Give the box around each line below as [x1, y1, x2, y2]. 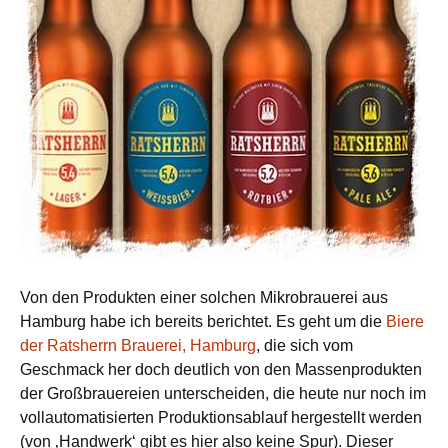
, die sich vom [256, 337, 353, 355]
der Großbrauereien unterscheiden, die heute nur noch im [20, 385, 426, 403]
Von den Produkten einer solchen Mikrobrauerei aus [20, 289, 388, 307]
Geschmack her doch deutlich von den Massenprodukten [20, 361, 422, 379]
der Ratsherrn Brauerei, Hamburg [20, 337, 256, 355]
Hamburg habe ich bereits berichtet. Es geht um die [20, 313, 386, 331]
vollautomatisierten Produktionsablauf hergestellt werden [20, 409, 422, 427]
